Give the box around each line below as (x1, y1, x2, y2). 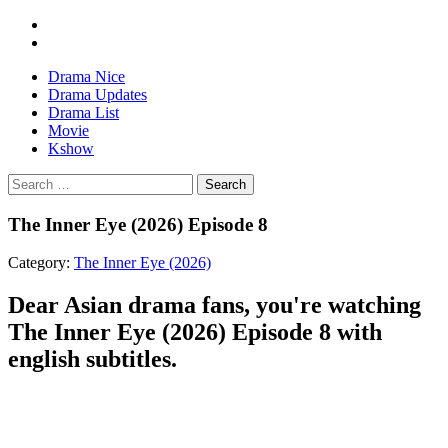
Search (205, 177, 246, 192)
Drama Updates (48, 86, 147, 103)
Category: (8, 254, 74, 272)
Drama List (48, 104, 119, 121)
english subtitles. (8, 346, 177, 373)
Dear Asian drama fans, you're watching (8, 292, 421, 319)
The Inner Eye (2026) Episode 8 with (8, 319, 382, 346)
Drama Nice (48, 68, 125, 85)
